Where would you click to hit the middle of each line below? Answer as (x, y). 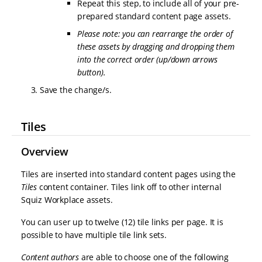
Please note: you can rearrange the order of (155, 34)
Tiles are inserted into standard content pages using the (128, 174)
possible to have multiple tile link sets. (94, 235)
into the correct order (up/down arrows (147, 60)
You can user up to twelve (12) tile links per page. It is (122, 222)
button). (92, 73)
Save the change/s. (76, 90)
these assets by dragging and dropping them (156, 47)
